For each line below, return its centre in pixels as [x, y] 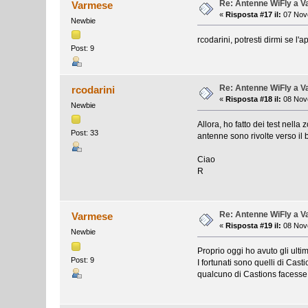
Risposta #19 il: [254, 226]
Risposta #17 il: [254, 14]
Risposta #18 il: [254, 99]
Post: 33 [85, 133]
